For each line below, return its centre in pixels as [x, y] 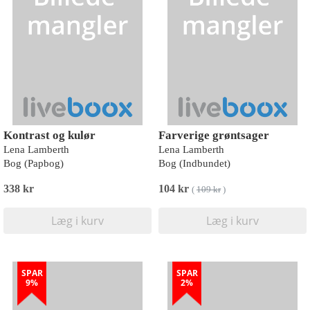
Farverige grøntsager [214, 135]
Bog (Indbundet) [194, 163]
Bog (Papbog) [34, 163]
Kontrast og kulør [49, 135]
